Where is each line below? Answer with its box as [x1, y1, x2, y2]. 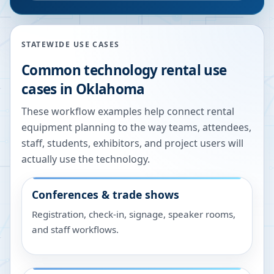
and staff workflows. [32, 223, 119, 235]
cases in [21, 80, 76, 98]
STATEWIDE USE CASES [21, 39, 120, 50]
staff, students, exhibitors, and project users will [21, 136, 243, 150]
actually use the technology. [21, 152, 150, 166]
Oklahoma [75, 80, 145, 98]
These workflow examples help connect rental [21, 105, 234, 118]
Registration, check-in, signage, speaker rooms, [32, 208, 235, 220]
